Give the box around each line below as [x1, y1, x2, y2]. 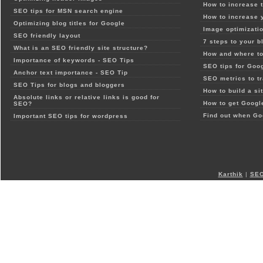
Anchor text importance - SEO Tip [13, 69, 128, 76]
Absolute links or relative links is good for [13, 94, 160, 100]
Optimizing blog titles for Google [13, 20, 125, 26]
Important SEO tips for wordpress [13, 113, 128, 119]
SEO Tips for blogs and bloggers [13, 82, 125, 88]
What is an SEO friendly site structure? [13, 45, 148, 51]
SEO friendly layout [13, 32, 80, 39]
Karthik [218, 171, 243, 177]
